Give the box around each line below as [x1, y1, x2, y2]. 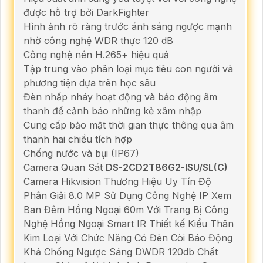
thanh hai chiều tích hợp [23, 133, 132, 145]
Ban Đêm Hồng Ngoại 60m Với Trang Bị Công [23, 203, 228, 215]
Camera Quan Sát [23, 161, 106, 173]
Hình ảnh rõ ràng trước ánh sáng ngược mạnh [23, 20, 232, 32]
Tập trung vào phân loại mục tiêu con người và [23, 62, 233, 75]
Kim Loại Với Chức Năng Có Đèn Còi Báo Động [23, 231, 232, 244]
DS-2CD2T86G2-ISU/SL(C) [106, 161, 228, 173]
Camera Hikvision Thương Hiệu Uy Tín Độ [23, 175, 211, 187]
